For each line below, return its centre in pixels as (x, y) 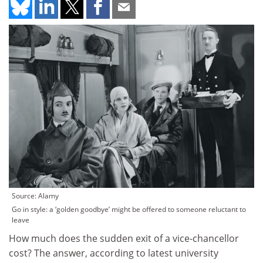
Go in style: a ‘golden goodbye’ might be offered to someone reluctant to (129, 210)
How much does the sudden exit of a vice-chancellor (124, 239)
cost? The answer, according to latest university (114, 253)
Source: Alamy (35, 196)
